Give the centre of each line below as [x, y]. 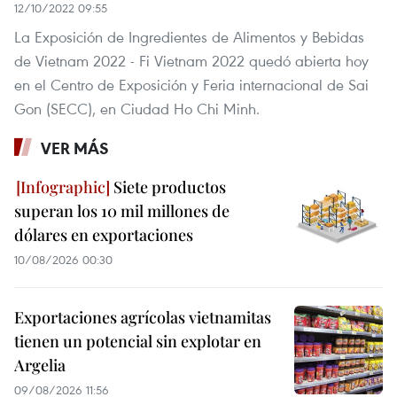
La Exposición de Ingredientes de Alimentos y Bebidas [189, 37]
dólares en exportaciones [104, 235]
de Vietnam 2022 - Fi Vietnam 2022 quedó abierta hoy [191, 61]
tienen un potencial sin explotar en [138, 342]
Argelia [40, 366]
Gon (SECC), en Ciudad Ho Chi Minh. [137, 109]
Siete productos [168, 187]
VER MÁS [75, 148]
